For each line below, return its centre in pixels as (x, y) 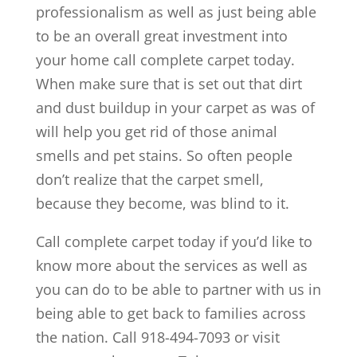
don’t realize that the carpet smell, (149, 179)
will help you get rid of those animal (156, 131)
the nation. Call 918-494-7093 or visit (157, 337)
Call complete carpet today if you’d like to (174, 241)
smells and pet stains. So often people (164, 155)
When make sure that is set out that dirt (169, 83)
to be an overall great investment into (161, 35)
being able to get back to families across (171, 313)
